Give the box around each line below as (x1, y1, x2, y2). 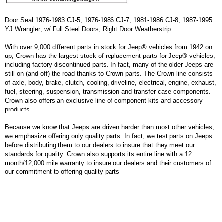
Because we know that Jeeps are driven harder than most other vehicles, (5, 123, 214, 131)
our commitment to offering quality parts (5, 167, 119, 175)
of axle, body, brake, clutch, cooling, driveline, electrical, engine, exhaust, (5, 78, 216, 86)
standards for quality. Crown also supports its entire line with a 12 (5, 150, 192, 158)
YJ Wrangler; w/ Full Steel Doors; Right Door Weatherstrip (5, 25, 171, 33)
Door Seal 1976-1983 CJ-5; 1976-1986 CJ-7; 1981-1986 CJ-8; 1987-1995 (5, 16, 212, 24)
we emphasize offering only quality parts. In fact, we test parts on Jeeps (5, 132, 212, 140)
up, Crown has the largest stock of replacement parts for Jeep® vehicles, (5, 52, 215, 59)
